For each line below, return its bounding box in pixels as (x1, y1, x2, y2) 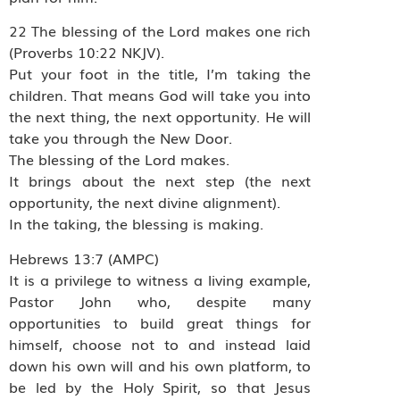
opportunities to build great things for (9, 311, 312, 333)
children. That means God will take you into (9, 84, 312, 106)
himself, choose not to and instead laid (9, 332, 312, 354)
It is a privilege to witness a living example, (9, 268, 312, 290)
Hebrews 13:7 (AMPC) (9, 246, 159, 269)
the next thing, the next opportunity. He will (9, 105, 312, 128)
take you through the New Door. (9, 127, 232, 149)
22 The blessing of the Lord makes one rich (9, 20, 312, 42)
